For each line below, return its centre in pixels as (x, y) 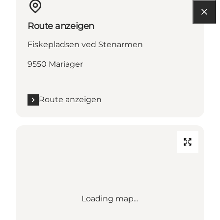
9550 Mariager (55, 64)
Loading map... (110, 199)
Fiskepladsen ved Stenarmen (85, 45)
